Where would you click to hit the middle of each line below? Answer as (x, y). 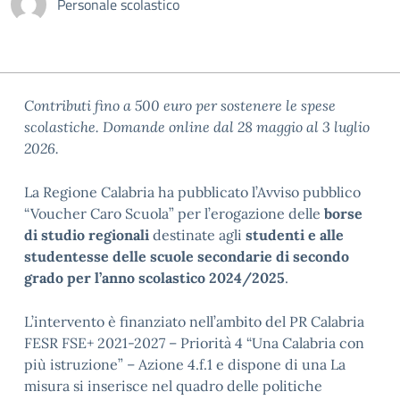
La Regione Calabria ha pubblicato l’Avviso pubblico (192, 192)
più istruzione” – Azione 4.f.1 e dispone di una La (185, 364)
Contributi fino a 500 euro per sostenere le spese (180, 105)
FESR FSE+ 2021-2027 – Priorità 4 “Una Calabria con (194, 343)
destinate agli (197, 235)
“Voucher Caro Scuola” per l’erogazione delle (174, 213)
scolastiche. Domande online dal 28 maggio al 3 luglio (197, 127)
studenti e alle (293, 235)
